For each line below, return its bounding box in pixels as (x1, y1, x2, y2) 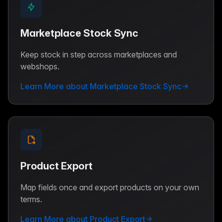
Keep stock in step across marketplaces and (20, 49, 177, 59)
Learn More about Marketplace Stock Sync (20, 81, 181, 91)
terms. (20, 194, 42, 204)
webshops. (20, 61, 59, 71)
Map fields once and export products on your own (20, 182, 199, 192)
